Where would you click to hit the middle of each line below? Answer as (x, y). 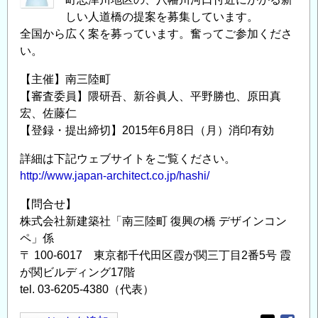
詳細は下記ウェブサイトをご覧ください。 (128, 159)
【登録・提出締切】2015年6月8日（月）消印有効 (147, 130)
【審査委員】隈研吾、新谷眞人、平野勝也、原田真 (150, 96)
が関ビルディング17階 (77, 272)
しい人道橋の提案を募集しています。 (162, 17)
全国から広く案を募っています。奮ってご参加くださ (156, 34)
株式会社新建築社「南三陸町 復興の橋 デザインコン (153, 221)
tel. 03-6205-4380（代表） (87, 289)
